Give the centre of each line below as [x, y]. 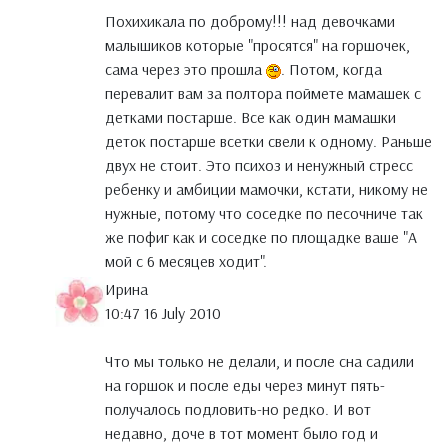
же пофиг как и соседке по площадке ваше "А [261, 237]
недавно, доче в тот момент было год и [241, 433]
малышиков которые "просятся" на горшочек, [257, 45]
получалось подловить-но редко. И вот [238, 409]
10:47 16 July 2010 [163, 313]
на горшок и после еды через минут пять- [245, 385]
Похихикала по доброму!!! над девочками [250, 21]
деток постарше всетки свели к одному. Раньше [268, 141]
